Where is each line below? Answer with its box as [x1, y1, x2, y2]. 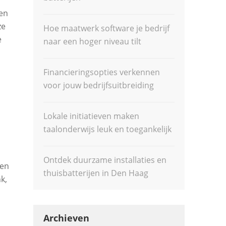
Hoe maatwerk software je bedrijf [43, 23, 170, 34]
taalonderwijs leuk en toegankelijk [43, 124, 172, 135]
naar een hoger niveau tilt [43, 36, 142, 47]
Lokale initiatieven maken [43, 110, 140, 122]
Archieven [43, 212, 90, 224]
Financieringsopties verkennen [43, 67, 160, 78]
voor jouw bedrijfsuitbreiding [43, 80, 154, 91]
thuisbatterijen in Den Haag [43, 167, 149, 179]
